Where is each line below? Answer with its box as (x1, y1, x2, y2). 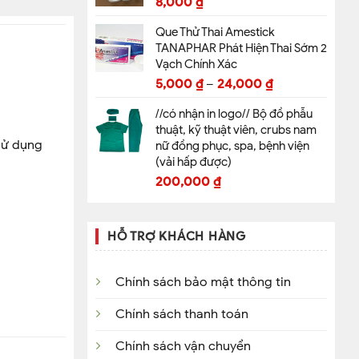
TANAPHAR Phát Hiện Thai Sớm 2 (155, 41, 327, 56)
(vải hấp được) (155, 155, 232, 170)
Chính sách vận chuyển (115, 338, 251, 355)
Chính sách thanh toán (115, 306, 248, 323)
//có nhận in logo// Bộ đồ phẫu (155, 107, 313, 122)
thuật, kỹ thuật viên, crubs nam (155, 123, 317, 138)
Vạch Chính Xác (155, 57, 237, 72)
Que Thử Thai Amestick (155, 25, 275, 40)
